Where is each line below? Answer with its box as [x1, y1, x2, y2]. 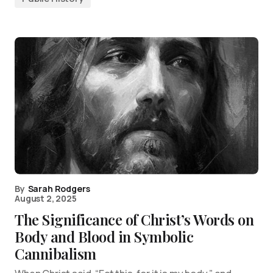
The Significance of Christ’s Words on [15, 209, 254, 229]
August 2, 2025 [15, 192, 77, 204]
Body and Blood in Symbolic [15, 226, 194, 246]
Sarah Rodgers [27, 182, 90, 194]
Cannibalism [15, 243, 96, 263]
